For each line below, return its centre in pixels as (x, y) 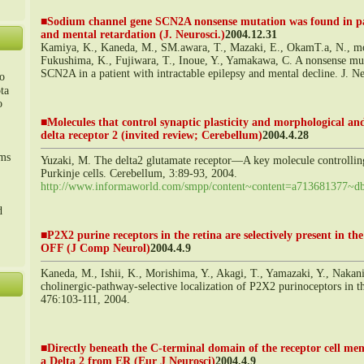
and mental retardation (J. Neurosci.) (133, 34)
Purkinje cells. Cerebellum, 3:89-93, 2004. (139, 173)
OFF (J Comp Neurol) (95, 248)
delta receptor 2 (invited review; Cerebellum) (152, 135)
